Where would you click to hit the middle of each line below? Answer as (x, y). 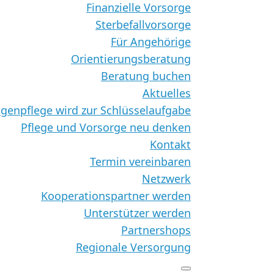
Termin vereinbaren (140, 161)
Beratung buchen (146, 76)
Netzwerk (166, 179)
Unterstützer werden (137, 213)
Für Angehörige (151, 42)
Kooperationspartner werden (116, 196)
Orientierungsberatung (131, 59)
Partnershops (156, 230)
